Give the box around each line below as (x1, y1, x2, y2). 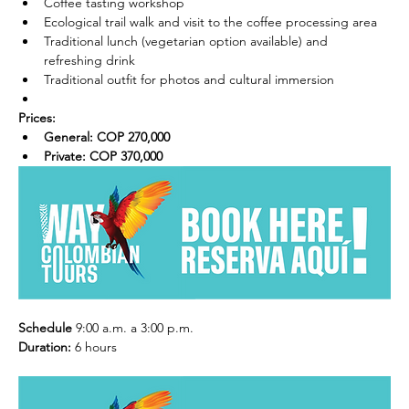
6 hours (71, 339, 117, 356)
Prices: (18, 110, 56, 127)
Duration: (18, 339, 71, 356)
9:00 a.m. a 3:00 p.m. (72, 320, 197, 337)
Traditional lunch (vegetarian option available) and (44, 33, 331, 50)
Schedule (18, 320, 72, 337)
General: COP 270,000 (44, 129, 170, 146)
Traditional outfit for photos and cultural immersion (44, 71, 334, 89)
